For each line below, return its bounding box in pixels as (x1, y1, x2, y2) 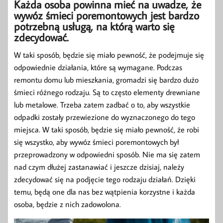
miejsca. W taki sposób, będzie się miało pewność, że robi (14, 124, 199, 134)
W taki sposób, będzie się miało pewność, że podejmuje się (14, 49, 204, 60)
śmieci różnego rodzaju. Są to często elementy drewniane (14, 87, 200, 97)
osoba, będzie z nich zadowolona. (14, 199, 121, 209)
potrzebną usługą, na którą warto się (14, 18, 174, 33)
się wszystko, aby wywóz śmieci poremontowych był (14, 136, 179, 147)
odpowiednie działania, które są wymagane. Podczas (14, 62, 182, 72)
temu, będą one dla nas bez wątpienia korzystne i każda (14, 186, 195, 197)
